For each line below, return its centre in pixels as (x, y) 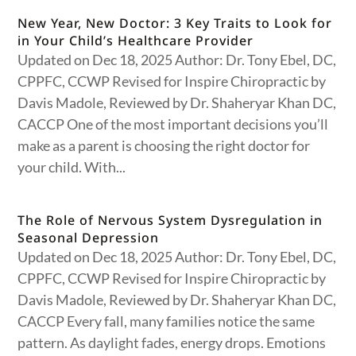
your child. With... (72, 167)
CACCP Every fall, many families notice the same (166, 321)
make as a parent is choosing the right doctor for (164, 145)
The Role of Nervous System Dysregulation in (170, 220)
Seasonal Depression (89, 238)
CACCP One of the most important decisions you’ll (173, 124)
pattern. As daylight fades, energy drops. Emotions (172, 342)
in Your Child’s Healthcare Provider (136, 41)
